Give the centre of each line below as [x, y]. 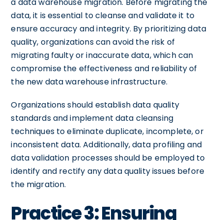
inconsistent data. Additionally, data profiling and [107, 144]
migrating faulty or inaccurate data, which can [102, 55]
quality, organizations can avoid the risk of [93, 42]
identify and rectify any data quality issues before [108, 171]
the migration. [39, 184]
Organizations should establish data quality [95, 105]
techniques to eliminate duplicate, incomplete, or [107, 131]
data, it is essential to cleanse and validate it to [103, 15]
